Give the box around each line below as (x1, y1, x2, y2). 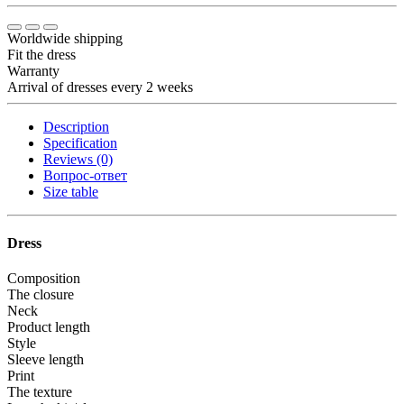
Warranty (7, 62, 60, 78)
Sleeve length (7, 352, 84, 368)
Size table (43, 183, 98, 199)
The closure (7, 287, 74, 303)
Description (43, 118, 109, 134)
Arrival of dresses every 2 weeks (7, 78, 193, 95)
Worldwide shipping (7, 30, 123, 46)
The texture (7, 384, 72, 400)
